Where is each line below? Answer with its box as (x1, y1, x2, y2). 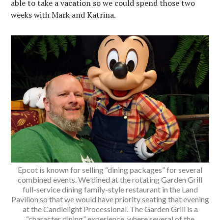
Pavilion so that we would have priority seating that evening (11, 194, 209, 204)
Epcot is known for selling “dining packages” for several (18, 165, 202, 175)
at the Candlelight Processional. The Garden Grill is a (22, 204, 198, 214)
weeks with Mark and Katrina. (11, 9, 116, 21)
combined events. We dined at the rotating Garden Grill (18, 175, 202, 185)
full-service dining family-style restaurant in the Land (22, 185, 198, 194)
